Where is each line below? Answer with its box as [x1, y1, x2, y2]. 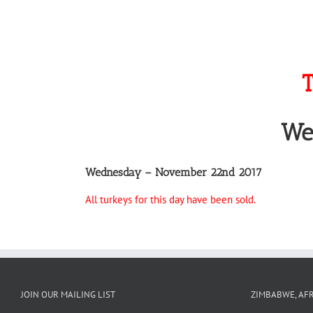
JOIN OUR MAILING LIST [21, 289, 115, 301]
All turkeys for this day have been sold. [85, 193, 256, 207]
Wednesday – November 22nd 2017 [85, 166, 262, 180]
